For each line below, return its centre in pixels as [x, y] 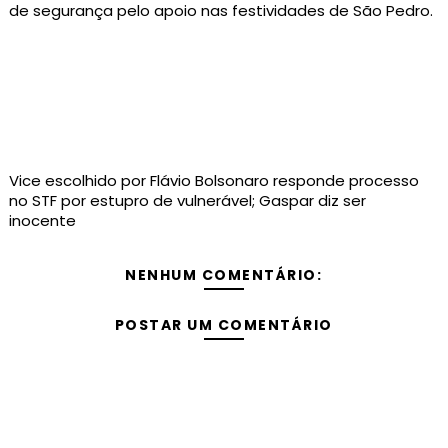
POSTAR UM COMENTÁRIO [223, 324]
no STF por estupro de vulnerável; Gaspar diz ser [187, 200]
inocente [42, 220]
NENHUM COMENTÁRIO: [224, 274]
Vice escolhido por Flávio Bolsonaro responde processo [213, 180]
